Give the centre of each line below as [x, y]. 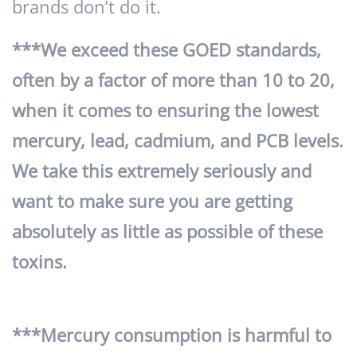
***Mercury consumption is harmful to [172, 335]
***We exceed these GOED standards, [167, 50]
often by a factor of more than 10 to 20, [173, 80]
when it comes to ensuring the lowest [165, 111]
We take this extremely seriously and [162, 171]
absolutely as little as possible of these [167, 232]
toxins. [39, 262]
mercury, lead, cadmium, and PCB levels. [178, 141]
